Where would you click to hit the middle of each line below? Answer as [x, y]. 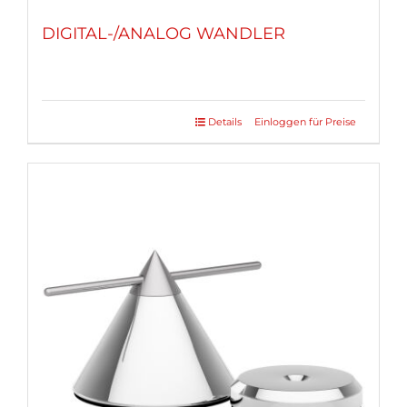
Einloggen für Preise [305, 121]
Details [225, 121]
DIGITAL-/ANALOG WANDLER [164, 33]
